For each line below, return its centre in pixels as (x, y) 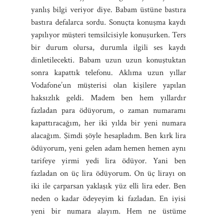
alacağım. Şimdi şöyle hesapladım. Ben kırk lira (108, 135)
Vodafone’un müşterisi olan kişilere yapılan (108, 85)
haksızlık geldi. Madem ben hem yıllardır (108, 98)
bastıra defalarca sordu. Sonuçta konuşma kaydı (108, 22)
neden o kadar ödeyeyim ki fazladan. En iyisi (108, 198)
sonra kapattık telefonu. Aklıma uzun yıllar (108, 72)
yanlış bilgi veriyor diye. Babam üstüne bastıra (108, 9)
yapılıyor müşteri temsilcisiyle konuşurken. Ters (108, 35)
